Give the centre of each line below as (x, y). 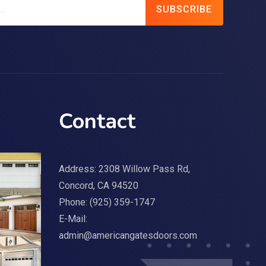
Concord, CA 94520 (98, 185)
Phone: (74, 202)
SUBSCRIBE (184, 9)
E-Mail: (73, 218)
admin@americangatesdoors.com (128, 235)
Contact (97, 121)
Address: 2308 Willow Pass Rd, (124, 169)
